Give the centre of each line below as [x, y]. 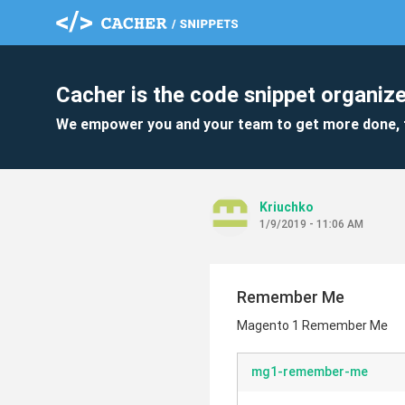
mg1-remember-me [310, 372]
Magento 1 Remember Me [312, 325]
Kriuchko [287, 207]
